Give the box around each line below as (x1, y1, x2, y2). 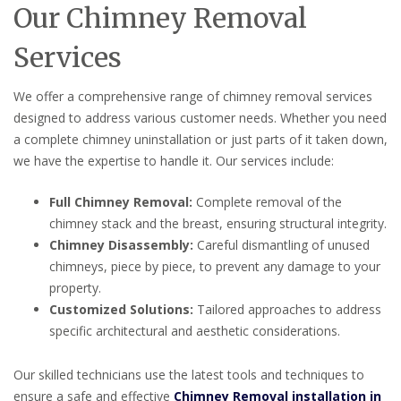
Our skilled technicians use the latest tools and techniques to (13, 365, 364, 383)
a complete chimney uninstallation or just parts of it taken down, (13, 130, 388, 148)
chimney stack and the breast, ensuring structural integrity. (49, 214, 387, 232)
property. (49, 278, 101, 296)
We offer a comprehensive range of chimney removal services (13, 87, 372, 105)
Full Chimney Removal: (49, 192, 192, 210)
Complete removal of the (192, 192, 342, 210)
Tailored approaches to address (193, 300, 381, 318)
